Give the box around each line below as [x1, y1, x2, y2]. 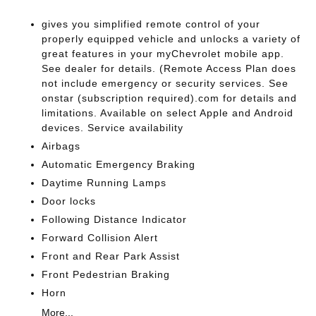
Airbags [42, 140, 81, 152]
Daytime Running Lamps [42, 176, 167, 188]
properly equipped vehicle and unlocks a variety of [42, 32, 301, 44]
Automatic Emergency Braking [42, 158, 196, 170]
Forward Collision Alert [42, 231, 159, 243]
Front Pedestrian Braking [42, 268, 171, 280]
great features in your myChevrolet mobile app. [42, 47, 285, 59]
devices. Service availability [42, 121, 184, 133]
